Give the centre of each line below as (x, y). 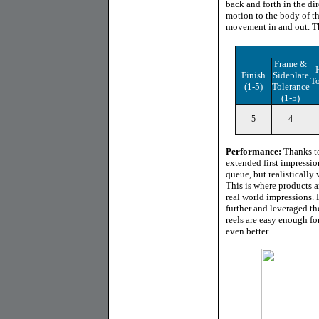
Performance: (253, 151)
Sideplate (291, 75)
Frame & (291, 64)
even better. (248, 231)
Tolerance (291, 87)
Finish (253, 75)
